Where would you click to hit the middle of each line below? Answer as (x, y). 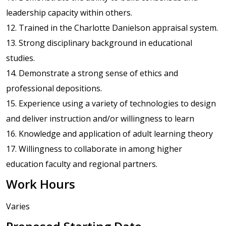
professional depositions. (54, 88)
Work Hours (41, 184)
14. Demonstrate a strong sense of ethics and (92, 73)
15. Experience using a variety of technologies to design (111, 103)
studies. (20, 58)
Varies (18, 207)
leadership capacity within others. (69, 12)
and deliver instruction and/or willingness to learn (100, 118)
